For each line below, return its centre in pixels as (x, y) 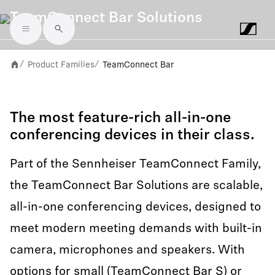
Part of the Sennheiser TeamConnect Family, (135, 165)
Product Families (61, 64)
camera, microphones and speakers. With (127, 250)
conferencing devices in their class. (132, 136)
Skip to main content (68, 38)
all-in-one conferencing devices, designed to (135, 207)
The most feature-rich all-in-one (120, 118)
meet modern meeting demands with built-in (136, 229)
